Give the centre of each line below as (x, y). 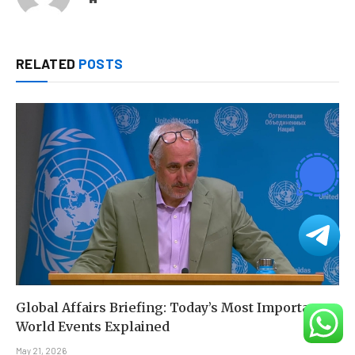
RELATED (47, 64)
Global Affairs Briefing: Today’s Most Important (169, 307)
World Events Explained (93, 326)
